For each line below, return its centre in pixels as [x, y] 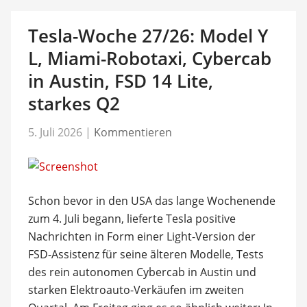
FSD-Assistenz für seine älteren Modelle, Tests [146, 254]
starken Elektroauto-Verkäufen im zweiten [136, 290]
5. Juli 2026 [55, 132]
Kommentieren [133, 132]
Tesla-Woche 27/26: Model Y [148, 35]
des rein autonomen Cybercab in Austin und [142, 272]
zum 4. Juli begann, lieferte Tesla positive [132, 219]
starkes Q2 [74, 103]
